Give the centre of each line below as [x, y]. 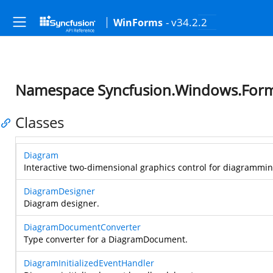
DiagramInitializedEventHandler [89, 263]
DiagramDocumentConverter [82, 227]
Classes [40, 122]
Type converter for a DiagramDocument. [106, 239]
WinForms [138, 23]
